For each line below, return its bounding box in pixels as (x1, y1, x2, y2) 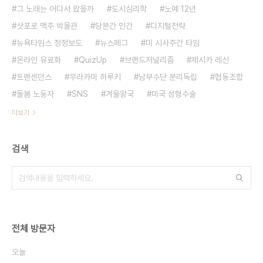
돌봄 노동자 (16, 89, 54, 99)
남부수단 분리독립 (139, 72, 197, 82)
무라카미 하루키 (69, 72, 121, 82)
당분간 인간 (95, 21, 133, 31)
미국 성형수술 (151, 89, 196, 99)
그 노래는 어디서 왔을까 (16, 4, 94, 14)
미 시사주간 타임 (146, 38, 200, 48)
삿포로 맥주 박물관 (16, 21, 77, 31)
